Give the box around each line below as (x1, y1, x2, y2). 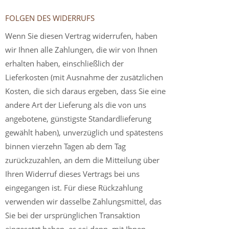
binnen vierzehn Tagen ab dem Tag (5, 141, 126, 151)
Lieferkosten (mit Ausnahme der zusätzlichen (5, 72, 163, 82)
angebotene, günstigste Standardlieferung (5, 113, 151, 124)
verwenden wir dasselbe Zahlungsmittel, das (5, 196, 162, 207)
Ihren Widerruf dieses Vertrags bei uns (5, 169, 140, 179)
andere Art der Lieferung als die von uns (5, 100, 146, 110)
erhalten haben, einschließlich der (5, 58, 124, 68)
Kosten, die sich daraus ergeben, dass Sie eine (5, 86, 166, 96)
